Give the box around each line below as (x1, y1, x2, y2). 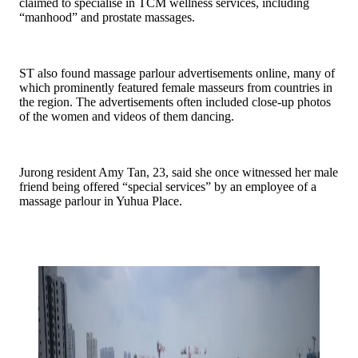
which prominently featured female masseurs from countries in (19, 81, 332, 95)
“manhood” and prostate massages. (19, 10, 195, 25)
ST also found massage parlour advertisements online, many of (19, 66, 335, 81)
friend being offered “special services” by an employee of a (19, 180, 316, 194)
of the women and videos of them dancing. (19, 109, 234, 124)
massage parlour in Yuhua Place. (19, 194, 182, 209)
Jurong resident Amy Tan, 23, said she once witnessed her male (19, 165, 338, 180)
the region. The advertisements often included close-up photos (19, 95, 331, 109)
